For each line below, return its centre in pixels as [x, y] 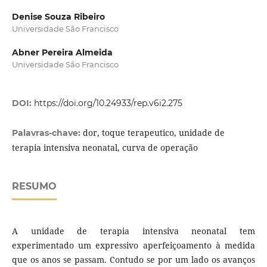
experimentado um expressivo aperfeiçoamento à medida [133, 246]
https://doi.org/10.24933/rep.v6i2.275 [108, 103]
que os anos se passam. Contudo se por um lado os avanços [133, 260]
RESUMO [34, 187]
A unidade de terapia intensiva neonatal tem [133, 231]
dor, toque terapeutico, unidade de [153, 133]
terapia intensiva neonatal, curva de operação [105, 148]
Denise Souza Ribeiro [58, 17]
